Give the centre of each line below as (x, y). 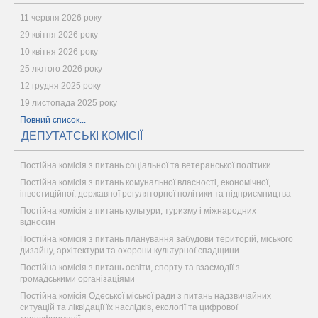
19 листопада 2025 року (68, 103)
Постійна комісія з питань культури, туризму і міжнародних (138, 211)
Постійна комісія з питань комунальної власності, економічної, (145, 182)
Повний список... (53, 120)
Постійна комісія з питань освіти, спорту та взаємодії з (130, 268)
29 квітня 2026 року (59, 35)
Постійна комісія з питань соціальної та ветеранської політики (146, 165)
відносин (38, 222)
